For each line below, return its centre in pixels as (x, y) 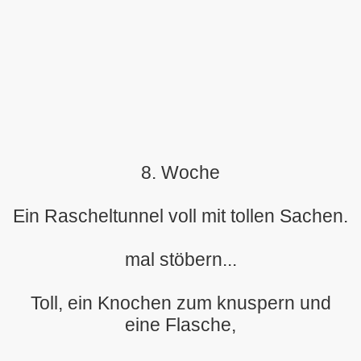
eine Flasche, (180, 325)
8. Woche (180, 172)
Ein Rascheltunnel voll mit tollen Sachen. (180, 216)
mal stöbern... (180, 259)
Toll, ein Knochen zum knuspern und (180, 303)
